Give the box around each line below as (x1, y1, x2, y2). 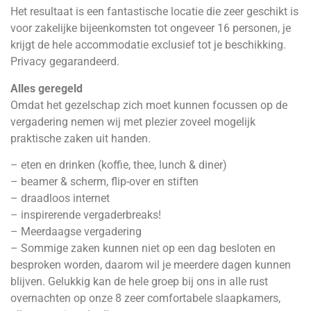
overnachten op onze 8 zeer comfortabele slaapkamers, (10, 292, 280, 305)
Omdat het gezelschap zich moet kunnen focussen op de (10, 98, 287, 112)
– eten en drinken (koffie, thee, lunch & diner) (10, 158, 227, 172)
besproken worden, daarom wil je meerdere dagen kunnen (10, 258, 291, 272)
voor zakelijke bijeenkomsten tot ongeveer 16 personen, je (10, 22, 291, 35)
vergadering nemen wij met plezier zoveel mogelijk (10, 115, 255, 128)
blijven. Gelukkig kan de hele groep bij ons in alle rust (10, 275, 268, 289)
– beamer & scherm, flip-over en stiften (10, 175, 199, 189)
